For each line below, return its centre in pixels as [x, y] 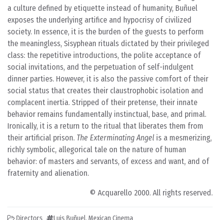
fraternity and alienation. [48, 173]
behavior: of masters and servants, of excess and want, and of [108, 161]
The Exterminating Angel [115, 138]
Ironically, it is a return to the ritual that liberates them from [105, 126]
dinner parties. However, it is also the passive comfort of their [108, 79]
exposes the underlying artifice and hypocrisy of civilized [99, 20]
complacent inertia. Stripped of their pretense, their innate [102, 102]
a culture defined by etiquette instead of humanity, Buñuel [102, 8]
